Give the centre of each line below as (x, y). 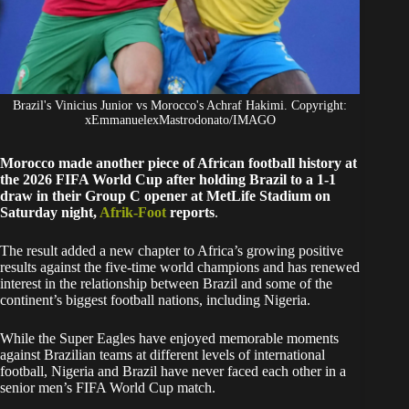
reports (192, 213)
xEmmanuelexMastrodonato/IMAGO (180, 121)
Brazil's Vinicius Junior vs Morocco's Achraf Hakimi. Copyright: (180, 106)
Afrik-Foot (135, 213)
